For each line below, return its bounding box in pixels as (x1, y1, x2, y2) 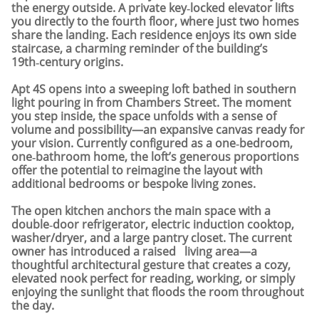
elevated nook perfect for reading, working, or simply (11, 271, 295, 286)
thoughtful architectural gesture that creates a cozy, (11, 257, 291, 273)
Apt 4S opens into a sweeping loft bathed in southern (11, 81, 296, 97)
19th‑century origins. (11, 54, 123, 70)
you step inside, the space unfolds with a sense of (11, 108, 276, 124)
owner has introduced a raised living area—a (11, 244, 257, 259)
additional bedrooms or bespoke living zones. (11, 176, 256, 192)
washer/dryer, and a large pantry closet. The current (11, 230, 292, 246)
